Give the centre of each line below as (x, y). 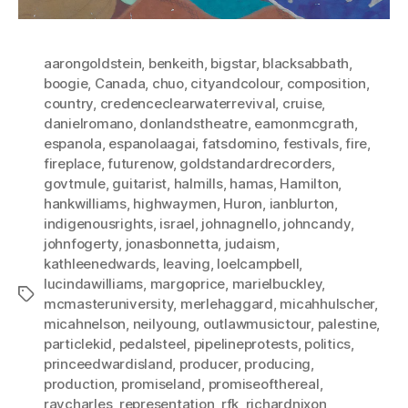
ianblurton (302, 203)
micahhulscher (327, 303)
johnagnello (239, 223)
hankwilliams (85, 203)
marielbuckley (277, 283)
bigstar (233, 63)
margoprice (188, 283)
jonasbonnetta (172, 243)
